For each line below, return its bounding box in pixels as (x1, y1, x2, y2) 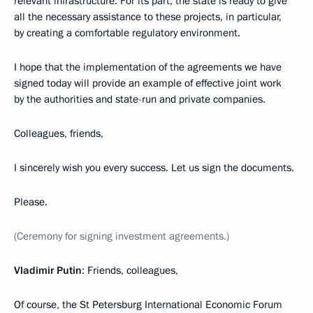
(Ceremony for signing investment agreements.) (14, 229, 229, 244)
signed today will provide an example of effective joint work (14, 76, 282, 91)
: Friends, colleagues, (82, 263, 178, 278)
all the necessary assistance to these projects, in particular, (14, 10, 282, 24)
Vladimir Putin (14, 263, 82, 278)
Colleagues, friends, (14, 126, 103, 141)
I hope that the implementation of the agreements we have (14, 60, 282, 75)
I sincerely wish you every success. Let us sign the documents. (14, 161, 294, 175)
